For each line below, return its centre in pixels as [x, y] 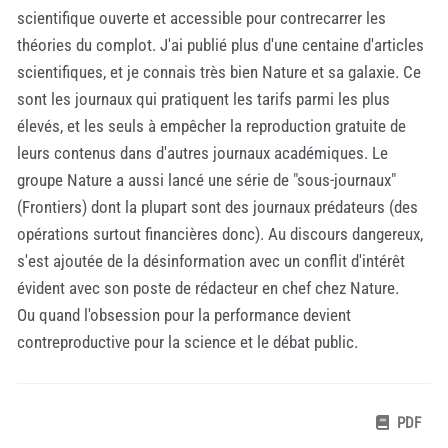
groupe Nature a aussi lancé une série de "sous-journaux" [206, 179]
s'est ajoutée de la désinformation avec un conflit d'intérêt [211, 260]
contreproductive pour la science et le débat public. [187, 341]
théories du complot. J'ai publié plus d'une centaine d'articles [220, 44]
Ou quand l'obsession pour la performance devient [184, 314]
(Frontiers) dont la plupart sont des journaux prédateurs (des [217, 206]
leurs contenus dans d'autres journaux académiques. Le [202, 152]
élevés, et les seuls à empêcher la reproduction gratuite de [211, 125]
